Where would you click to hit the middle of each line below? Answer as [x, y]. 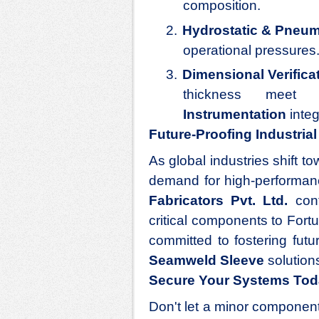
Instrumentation [235, 115]
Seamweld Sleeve [206, 261]
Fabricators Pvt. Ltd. [219, 201]
